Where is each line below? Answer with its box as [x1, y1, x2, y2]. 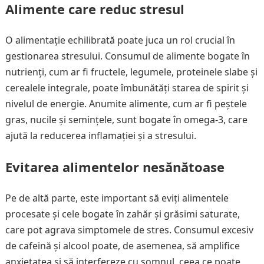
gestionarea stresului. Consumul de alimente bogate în [5, 49, 250, 62]
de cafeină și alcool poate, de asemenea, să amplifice [5, 239, 240, 252]
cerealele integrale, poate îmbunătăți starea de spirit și [5, 81, 249, 94]
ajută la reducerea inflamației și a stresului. [5, 129, 196, 142]
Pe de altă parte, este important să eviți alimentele [5, 192, 229, 204]
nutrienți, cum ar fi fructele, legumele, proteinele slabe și [5, 65, 258, 78]
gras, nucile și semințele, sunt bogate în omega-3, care [5, 113, 247, 126]
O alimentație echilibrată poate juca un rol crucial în [5, 34, 235, 47]
